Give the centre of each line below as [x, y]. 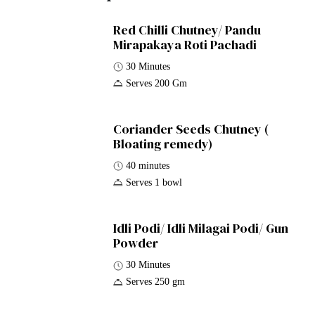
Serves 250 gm [156, 282]
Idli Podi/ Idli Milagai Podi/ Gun [201, 229]
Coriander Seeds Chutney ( [191, 129]
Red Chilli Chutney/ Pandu [187, 30]
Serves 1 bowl [154, 182]
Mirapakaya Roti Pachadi [185, 44]
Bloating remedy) [163, 143]
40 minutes [148, 165]
